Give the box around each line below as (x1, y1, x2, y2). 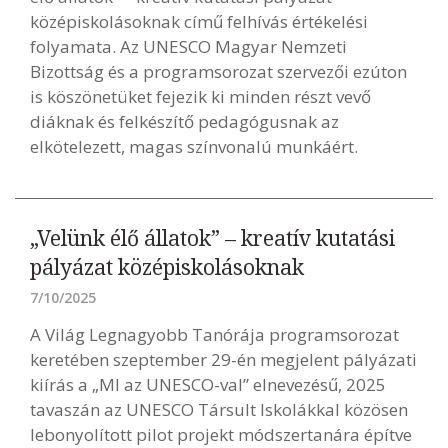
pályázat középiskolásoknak (30, 253, 304, 281)
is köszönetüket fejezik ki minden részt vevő (30, 85, 371, 108)
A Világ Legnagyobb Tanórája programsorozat (30, 323, 399, 346)
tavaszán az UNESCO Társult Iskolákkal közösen (30, 398, 408, 421)
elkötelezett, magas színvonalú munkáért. (30, 135, 358, 158)
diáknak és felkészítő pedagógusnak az (30, 110, 339, 133)
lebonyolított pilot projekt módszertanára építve (30, 423, 412, 446)
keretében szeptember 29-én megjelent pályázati (30, 348, 417, 371)
